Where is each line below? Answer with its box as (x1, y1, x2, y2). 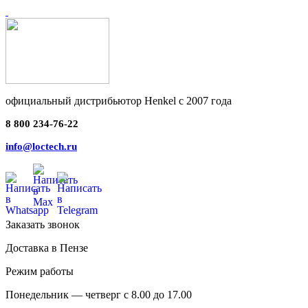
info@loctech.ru (5, 141, 77, 152)
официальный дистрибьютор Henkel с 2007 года (5, 95, 232, 107)
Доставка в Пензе (5, 242, 88, 254)
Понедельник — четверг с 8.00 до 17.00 (5, 289, 192, 300)
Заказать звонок (5, 219, 80, 230)
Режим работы (5, 265, 74, 277)
